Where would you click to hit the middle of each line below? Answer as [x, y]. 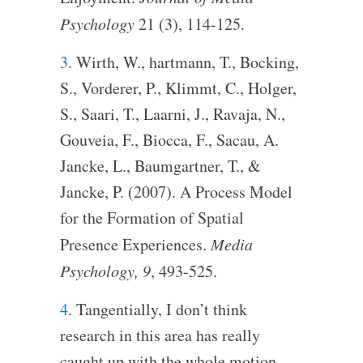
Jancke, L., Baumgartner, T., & [160, 165]
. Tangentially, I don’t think [157, 309]
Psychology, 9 [105, 270]
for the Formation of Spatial [152, 217]
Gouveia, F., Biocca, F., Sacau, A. [169, 139]
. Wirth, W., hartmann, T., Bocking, [183, 62]
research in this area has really [160, 335]
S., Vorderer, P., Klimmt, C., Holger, [178, 88]
